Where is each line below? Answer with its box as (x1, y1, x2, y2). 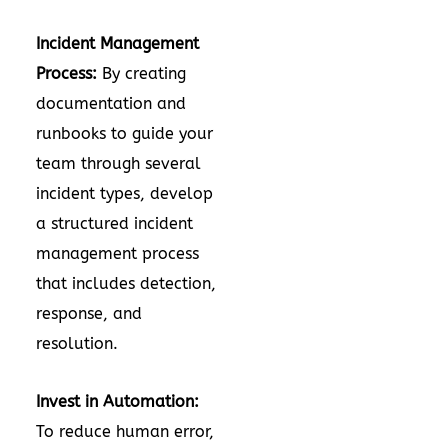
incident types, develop (36, 184, 213, 203)
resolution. (36, 334, 128, 353)
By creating (102, 64, 186, 83)
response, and (36, 304, 142, 323)
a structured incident (36, 214, 193, 233)
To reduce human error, (36, 422, 214, 441)
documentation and (36, 94, 186, 113)
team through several (36, 154, 201, 173)
